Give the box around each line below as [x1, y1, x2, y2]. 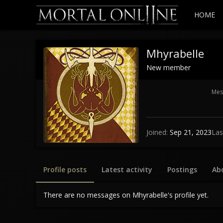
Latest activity [102, 164, 152, 174]
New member [146, 62, 191, 72]
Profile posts [43, 164, 87, 174]
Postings [167, 164, 197, 174]
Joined [146, 127, 166, 137]
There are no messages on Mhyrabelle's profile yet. [43, 190, 209, 200]
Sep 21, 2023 [170, 127, 212, 137]
